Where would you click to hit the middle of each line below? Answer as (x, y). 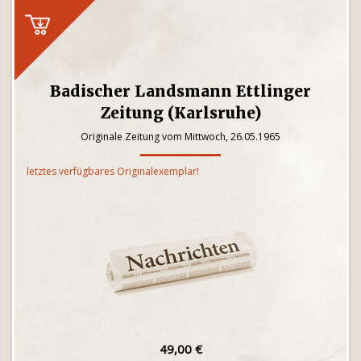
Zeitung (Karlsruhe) (180, 113)
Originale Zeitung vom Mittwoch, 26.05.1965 (180, 137)
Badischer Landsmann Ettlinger (180, 91)
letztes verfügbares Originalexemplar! (113, 171)
